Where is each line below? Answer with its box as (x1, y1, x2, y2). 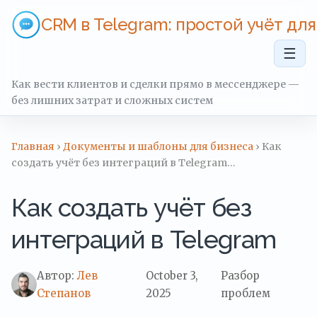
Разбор (221, 269, 260, 283)
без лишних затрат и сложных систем (11, 94, 213, 108)
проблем (221, 287, 271, 301)
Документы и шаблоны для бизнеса (63, 140, 253, 154)
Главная (11, 140, 54, 154)
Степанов (37, 287, 91, 301)
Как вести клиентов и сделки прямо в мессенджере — (11, 78, 299, 91)
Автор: (37, 269, 77, 283)
